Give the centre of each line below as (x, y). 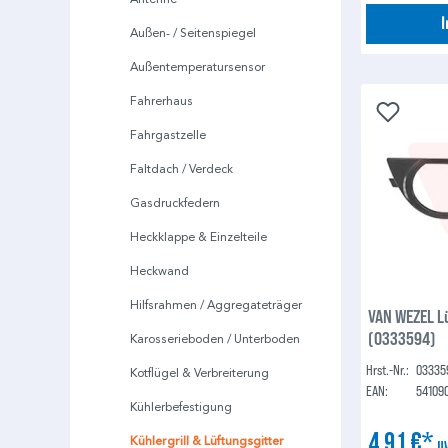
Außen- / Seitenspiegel (193, 33)
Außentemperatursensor (197, 67)
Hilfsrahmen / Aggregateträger (216, 305)
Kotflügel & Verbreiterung (199, 373)
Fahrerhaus (161, 101)
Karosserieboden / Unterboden (215, 339)
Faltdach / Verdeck (181, 169)
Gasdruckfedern (175, 203)
